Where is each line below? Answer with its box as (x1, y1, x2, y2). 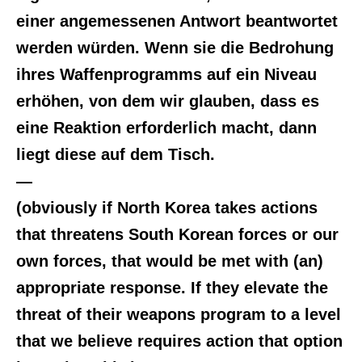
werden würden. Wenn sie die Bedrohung (16, 38, 334, 57)
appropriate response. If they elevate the (16, 278, 328, 297)
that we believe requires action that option (16, 331, 343, 350)
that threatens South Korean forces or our (16, 225, 339, 243)
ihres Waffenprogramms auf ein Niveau (16, 65, 317, 83)
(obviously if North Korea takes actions (16, 198, 318, 217)
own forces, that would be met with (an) (16, 251, 323, 270)
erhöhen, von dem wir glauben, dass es (16, 91, 319, 110)
